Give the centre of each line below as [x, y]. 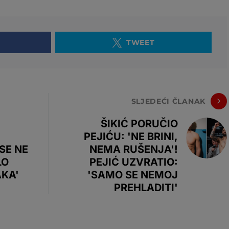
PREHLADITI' [146, 188]
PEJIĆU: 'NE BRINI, [131, 136]
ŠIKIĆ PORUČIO [139, 124]
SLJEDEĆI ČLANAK [168, 101]
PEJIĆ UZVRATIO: [134, 162]
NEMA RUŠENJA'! [134, 149]
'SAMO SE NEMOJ [133, 175]
